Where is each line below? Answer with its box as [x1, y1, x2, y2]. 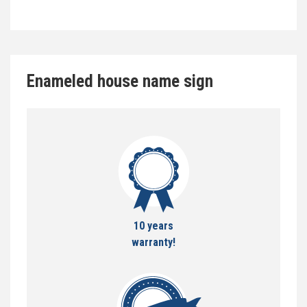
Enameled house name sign [27, 71, 213, 91]
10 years [134, 219, 173, 232]
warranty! [132, 235, 175, 249]
